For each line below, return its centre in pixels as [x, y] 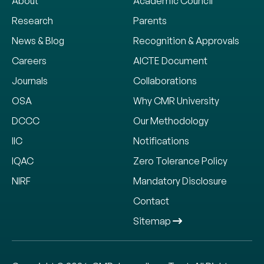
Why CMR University [176, 100]
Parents [150, 20]
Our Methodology [171, 121]
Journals [30, 80]
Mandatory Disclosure [180, 181]
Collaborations [165, 80]
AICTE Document [170, 60]
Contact [151, 201]
